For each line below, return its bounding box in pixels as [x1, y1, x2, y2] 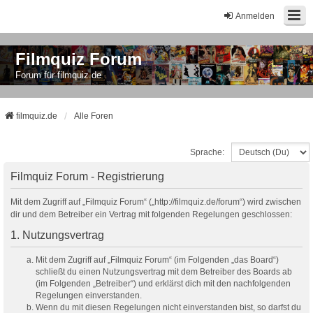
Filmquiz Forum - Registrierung [10, 170, 164, 182]
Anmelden [235, 11, 275, 21]
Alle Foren [74, 110, 113, 121]
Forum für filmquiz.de [15, 70, 102, 81]
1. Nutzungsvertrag [10, 228, 104, 241]
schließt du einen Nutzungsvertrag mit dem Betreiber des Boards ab [36, 266, 292, 277]
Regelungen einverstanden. [36, 290, 142, 300]
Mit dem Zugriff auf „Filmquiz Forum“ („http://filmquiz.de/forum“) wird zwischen [10, 196, 301, 207]
